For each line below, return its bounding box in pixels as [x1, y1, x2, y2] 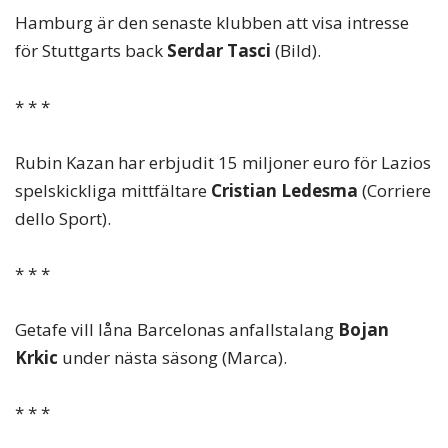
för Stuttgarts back [15, 39, 167, 63]
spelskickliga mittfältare [15, 178, 211, 202]
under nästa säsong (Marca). [58, 345, 287, 369]
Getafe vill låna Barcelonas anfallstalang [15, 317, 338, 341]
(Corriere [358, 178, 431, 202]
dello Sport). [15, 206, 111, 230]
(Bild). [275, 39, 321, 63]
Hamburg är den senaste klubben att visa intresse [15, 11, 409, 35]
